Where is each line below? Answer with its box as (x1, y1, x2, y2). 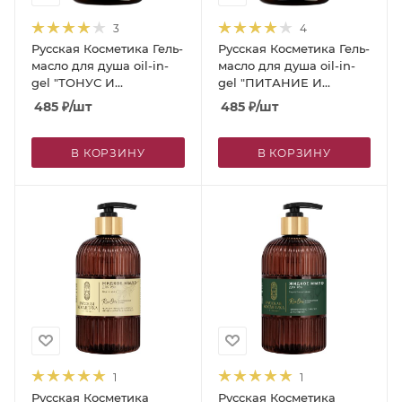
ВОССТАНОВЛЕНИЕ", (217, 92, 349, 108)
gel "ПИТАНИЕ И (217, 75, 322, 91)
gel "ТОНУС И (31, 75, 115, 91)
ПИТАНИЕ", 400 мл (31, 92, 149, 108)
